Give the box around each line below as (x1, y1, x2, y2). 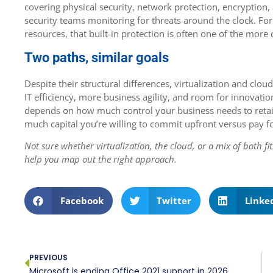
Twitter (157, 194, 191, 207)
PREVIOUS (29, 252, 68, 263)
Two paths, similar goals (24, 49, 169, 65)
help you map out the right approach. (24, 153, 177, 166)
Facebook (60, 194, 104, 207)
